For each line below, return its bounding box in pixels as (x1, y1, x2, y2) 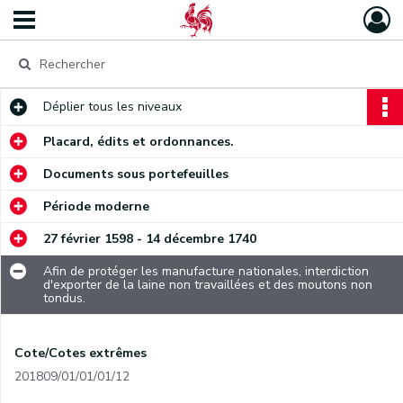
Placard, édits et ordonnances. (43, 133, 234, 150)
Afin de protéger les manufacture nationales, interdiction (43, 263, 369, 280)
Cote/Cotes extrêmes (14, 345, 147, 362)
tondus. (43, 290, 85, 307)
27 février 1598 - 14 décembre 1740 (43, 230, 256, 247)
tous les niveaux (85, 98, 182, 115)
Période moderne (43, 198, 149, 215)
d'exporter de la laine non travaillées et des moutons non (43, 276, 372, 293)
